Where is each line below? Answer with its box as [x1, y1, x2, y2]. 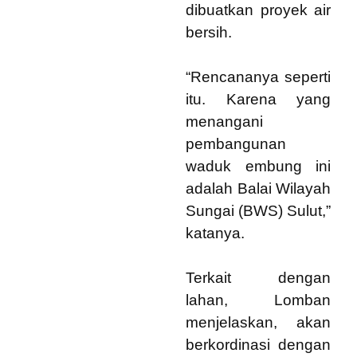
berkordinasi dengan [186, 336, 331, 353]
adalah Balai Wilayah [186, 180, 331, 197]
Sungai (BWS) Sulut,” [186, 202, 331, 219]
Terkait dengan [186, 269, 331, 286]
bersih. [186, 24, 232, 41]
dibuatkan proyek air [186, 2, 331, 18]
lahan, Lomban [186, 292, 331, 308]
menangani [186, 113, 263, 130]
